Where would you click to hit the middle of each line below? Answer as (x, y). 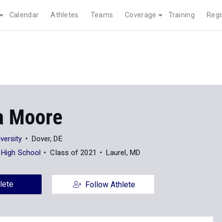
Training (181, 15)
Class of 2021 (73, 153)
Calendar (24, 15)
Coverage (141, 15)
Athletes (65, 15)
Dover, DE (47, 139)
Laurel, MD (123, 153)
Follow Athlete (110, 185)
